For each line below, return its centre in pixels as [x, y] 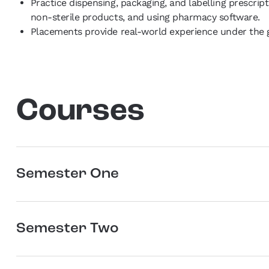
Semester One [67, 174]
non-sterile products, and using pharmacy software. [145, 17]
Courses [80, 112]
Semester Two [67, 229]
